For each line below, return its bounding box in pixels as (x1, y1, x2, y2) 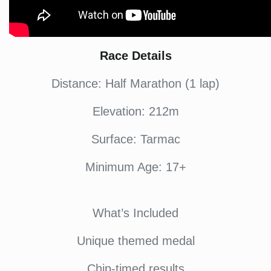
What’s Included (93, 206, 178, 220)
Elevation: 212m (92, 105, 179, 118)
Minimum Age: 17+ (85, 160, 186, 174)
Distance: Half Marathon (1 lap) (51, 77, 220, 90)
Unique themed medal (76, 234, 195, 247)
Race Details (99, 49, 172, 62)
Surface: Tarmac (91, 132, 180, 146)
